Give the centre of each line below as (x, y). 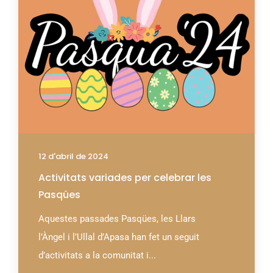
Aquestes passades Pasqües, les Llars (117, 219)
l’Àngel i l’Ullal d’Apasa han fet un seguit (119, 237)
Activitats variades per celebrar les (125, 178)
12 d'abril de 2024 (73, 157)
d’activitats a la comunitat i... (97, 256)
